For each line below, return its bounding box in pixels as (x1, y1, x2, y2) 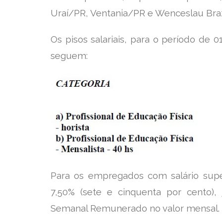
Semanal (51, 202, 90, 214)
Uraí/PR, (51, 7, 90, 18)
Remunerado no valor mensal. (90, 202, 220, 214)
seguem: (51, 50, 88, 61)
